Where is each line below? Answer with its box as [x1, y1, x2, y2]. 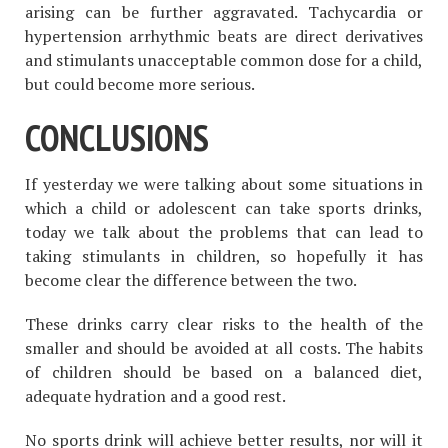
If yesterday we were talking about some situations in [25, 172, 423, 195]
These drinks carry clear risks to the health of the [25, 312, 423, 335]
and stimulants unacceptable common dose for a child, [25, 49, 423, 72]
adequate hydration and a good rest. [25, 384, 286, 407]
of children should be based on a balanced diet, [25, 360, 423, 383]
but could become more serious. [25, 73, 255, 96]
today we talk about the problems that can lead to [25, 220, 423, 243]
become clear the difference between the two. [25, 268, 357, 291]
